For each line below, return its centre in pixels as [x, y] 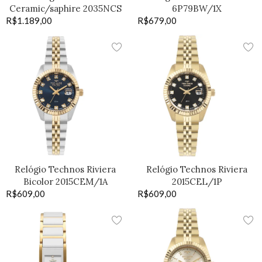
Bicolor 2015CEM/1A [65, 181]
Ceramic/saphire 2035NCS [65, 8]
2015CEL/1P [197, 181]
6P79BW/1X [197, 8]
